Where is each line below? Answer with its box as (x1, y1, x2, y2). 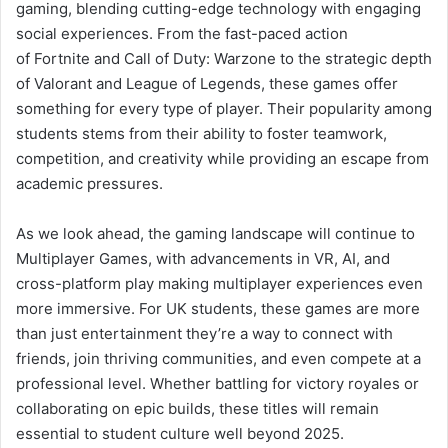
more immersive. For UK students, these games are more (16, 298, 420, 318)
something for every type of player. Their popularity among (16, 98, 432, 118)
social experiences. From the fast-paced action (16, 23, 348, 43)
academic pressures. (16, 173, 163, 193)
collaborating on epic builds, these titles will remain (16, 398, 379, 418)
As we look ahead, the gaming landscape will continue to (16, 223, 415, 243)
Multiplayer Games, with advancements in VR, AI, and (16, 248, 390, 268)
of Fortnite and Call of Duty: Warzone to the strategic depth (16, 48, 432, 68)
